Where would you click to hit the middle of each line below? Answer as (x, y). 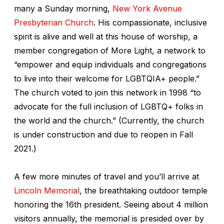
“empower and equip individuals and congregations (110, 64)
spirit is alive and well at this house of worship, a (106, 36)
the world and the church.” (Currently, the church (109, 120)
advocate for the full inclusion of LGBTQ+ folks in (108, 106)
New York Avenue (147, 8)
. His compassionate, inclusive (150, 22)
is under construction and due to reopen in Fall (103, 134)
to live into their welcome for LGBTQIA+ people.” (107, 78)
